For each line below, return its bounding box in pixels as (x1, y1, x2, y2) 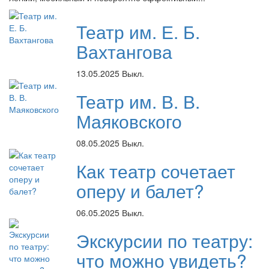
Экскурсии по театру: (76, 227, 253, 253)
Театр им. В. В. (76, 88, 200, 114)
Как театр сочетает (76, 157, 235, 184)
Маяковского (76, 107, 182, 134)
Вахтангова (76, 38, 172, 64)
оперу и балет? (76, 177, 204, 204)
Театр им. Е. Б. (76, 18, 200, 44)
